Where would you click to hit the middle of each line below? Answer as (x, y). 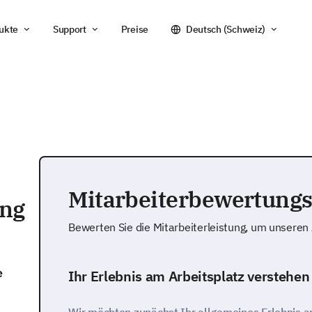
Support (69, 29)
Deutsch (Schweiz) (226, 29)
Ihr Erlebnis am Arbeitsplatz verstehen (189, 276)
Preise (135, 29)
